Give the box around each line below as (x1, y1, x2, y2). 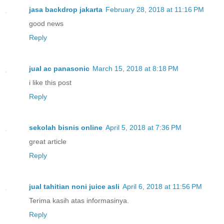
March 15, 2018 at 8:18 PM (92, 64, 178, 72)
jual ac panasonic (29, 64, 89, 72)
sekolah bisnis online (29, 123, 102, 131)
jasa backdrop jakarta (29, 5, 102, 13)
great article (29, 137, 66, 145)
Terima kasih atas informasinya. (29, 196, 129, 204)
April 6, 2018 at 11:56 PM (122, 182, 202, 190)
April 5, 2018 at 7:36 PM (105, 123, 181, 131)
